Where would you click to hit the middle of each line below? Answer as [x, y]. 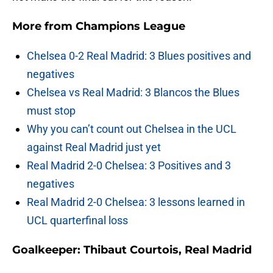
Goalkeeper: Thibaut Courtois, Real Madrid [132, 250]
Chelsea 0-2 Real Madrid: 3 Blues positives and [139, 56]
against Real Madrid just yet [94, 147]
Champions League [130, 27]
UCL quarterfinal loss [77, 221]
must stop [51, 111]
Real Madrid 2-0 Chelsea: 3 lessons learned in [136, 202]
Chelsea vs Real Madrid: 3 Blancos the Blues [133, 93]
